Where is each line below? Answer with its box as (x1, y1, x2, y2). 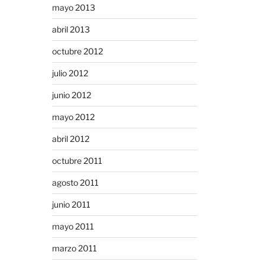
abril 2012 (51, 133, 89, 144)
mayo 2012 (51, 111, 95, 122)
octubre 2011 (51, 155, 102, 166)
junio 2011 (51, 199, 91, 209)
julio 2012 (51, 67, 88, 78)
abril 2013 (51, 24, 90, 34)
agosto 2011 (51, 177, 99, 188)
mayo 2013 (51, 2, 95, 12)
